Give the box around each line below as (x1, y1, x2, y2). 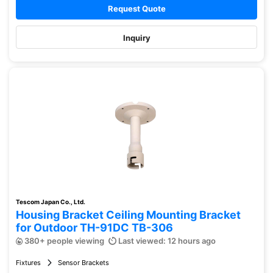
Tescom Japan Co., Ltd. (16, 198, 85, 205)
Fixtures (16, 258, 41, 267)
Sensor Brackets (58, 258, 109, 267)
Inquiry (122, 33, 151, 43)
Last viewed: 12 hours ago (116, 236, 216, 246)
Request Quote (107, 4, 166, 13)
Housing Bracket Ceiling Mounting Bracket (16, 208, 241, 221)
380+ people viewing (23, 236, 104, 246)
